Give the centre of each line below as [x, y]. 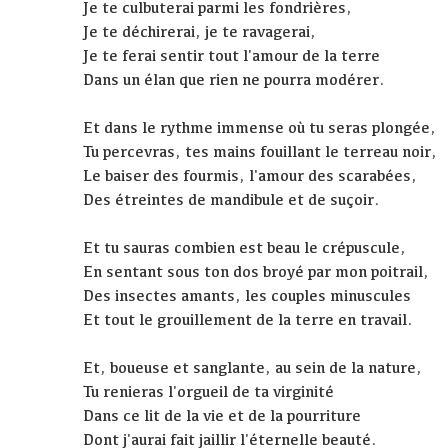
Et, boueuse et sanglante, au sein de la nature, [253, 368]
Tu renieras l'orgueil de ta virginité [209, 392]
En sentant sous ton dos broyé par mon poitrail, [256, 272]
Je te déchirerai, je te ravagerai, [200, 32]
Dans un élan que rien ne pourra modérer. [234, 80]
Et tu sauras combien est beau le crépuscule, [245, 248]
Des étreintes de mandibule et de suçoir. [232, 200]
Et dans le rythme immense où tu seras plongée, [260, 128]
